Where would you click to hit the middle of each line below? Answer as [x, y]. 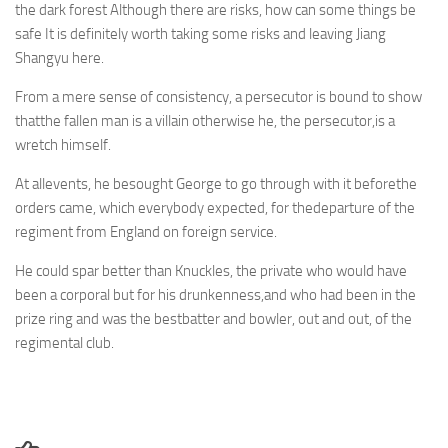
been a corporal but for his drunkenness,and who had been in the [215, 295]
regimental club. [64, 343]
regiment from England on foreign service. [146, 232]
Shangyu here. [59, 58]
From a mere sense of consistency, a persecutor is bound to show [218, 97]
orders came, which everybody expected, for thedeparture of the [215, 208]
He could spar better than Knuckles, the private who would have [211, 271]
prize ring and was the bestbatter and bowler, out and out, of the [213, 319]
